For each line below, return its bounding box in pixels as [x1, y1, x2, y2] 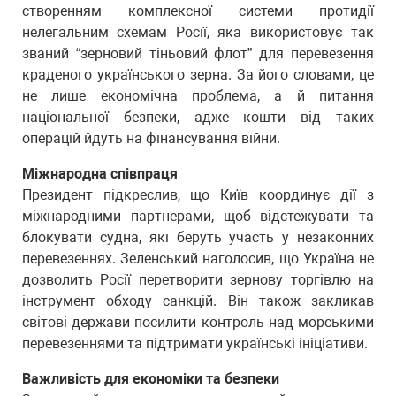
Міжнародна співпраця [22, 165, 178, 182]
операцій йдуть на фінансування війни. [22, 130, 280, 147]
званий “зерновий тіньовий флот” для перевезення [22, 45, 374, 62]
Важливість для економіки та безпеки [22, 370, 279, 387]
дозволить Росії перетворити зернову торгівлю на [22, 271, 374, 288]
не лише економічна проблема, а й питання [22, 88, 374, 104]
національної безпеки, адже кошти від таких [22, 109, 374, 126]
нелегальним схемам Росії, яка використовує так [22, 24, 374, 41]
